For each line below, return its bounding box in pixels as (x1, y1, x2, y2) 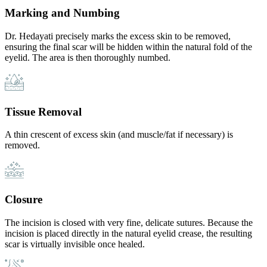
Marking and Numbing (5, 7, 120, 20)
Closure (5, 193, 42, 206)
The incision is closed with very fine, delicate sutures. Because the (5, 217, 253, 228)
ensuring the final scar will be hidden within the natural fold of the (5, 41, 252, 52)
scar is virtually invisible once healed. (5, 238, 145, 249)
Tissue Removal (5, 105, 82, 118)
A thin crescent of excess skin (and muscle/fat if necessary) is (5, 129, 233, 140)
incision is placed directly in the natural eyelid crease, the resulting (5, 228, 252, 238)
